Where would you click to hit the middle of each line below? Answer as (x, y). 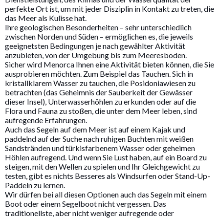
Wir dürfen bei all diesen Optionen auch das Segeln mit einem (106, 194)
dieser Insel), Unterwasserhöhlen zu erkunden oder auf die (100, 101)
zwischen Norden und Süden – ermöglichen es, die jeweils (99, 36)
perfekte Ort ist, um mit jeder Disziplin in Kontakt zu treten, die (109, 8)
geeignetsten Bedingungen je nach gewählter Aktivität (95, 45)
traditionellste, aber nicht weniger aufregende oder (89, 213)
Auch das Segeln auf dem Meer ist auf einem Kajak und (95, 129)
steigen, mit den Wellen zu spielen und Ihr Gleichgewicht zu (102, 166)
